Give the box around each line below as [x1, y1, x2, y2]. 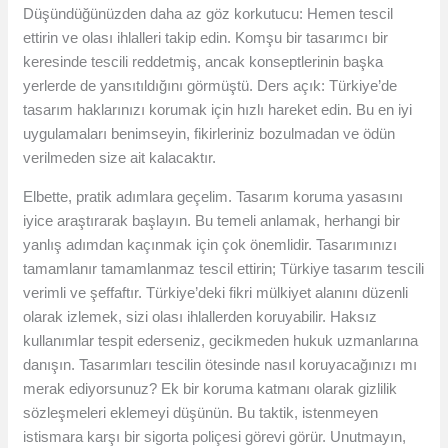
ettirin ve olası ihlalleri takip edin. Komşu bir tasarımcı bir [23, 29, 389, 47]
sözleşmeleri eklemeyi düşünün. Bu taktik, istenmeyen [23, 404, 379, 422]
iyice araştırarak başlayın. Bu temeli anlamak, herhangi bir [23, 212, 401, 230]
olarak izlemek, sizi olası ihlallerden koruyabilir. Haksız [23, 308, 378, 326]
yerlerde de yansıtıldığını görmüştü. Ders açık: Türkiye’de [23, 77, 398, 95]
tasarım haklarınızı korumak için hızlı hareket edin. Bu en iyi [23, 101, 413, 119]
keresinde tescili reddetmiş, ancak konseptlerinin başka [23, 53, 384, 71]
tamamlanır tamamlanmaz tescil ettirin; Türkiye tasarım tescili [23, 260, 425, 278]
